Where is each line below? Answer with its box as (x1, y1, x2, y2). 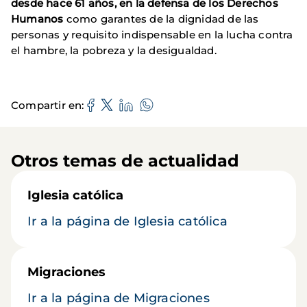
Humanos (11, 12, 64, 26)
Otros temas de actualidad (11, 151, 239, 171)
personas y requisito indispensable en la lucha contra (11, 28, 293, 42)
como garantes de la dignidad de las (63, 12, 259, 26)
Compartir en (11, 98, 82, 112)
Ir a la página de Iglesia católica (27, 214, 228, 230)
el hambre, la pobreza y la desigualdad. (11, 44, 217, 58)
